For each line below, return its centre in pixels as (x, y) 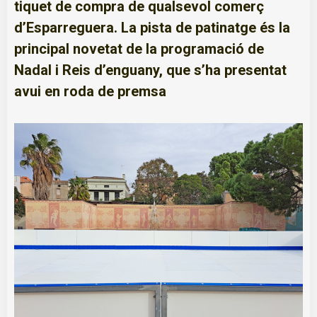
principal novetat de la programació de (139, 48)
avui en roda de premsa (90, 91)
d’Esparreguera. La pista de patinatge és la (152, 27)
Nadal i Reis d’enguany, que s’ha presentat (150, 70)
